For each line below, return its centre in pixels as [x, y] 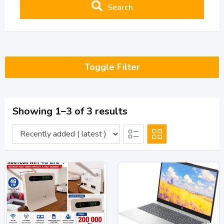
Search [120, 7]
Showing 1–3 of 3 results [70, 111]
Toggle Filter [112, 67]
